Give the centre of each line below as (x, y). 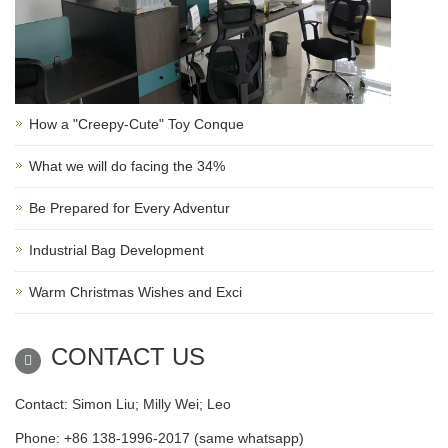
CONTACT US (128, 356)
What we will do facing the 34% (127, 165)
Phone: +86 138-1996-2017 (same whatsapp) (159, 437)
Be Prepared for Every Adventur (129, 207)
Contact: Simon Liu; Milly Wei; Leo (123, 403)
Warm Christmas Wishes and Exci (135, 291)
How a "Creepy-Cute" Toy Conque (136, 123)
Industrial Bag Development (116, 249)
